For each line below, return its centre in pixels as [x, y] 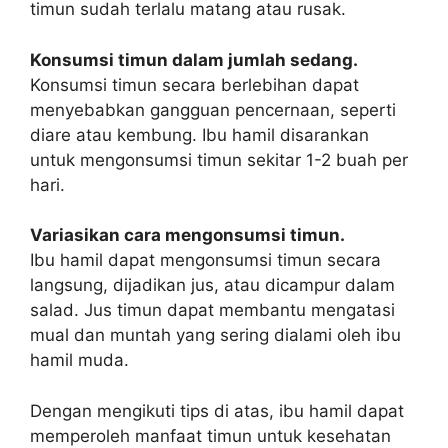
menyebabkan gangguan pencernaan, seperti [213, 109]
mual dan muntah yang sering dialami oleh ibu [215, 335]
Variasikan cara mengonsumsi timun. [187, 235]
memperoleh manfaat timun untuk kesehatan [210, 435]
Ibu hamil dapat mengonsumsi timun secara [205, 260]
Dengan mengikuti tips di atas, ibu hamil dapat [217, 410]
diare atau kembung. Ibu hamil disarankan [199, 134]
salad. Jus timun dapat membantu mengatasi [212, 310]
